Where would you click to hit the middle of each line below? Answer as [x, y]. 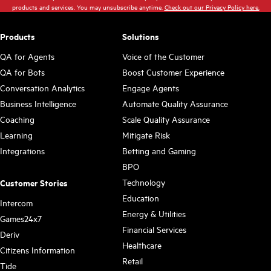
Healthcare [142, 245]
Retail [132, 260]
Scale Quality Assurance [166, 119]
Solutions [140, 36]
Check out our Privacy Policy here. [212, 7]
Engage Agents [150, 87]
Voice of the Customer [163, 56]
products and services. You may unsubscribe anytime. [88, 7]
